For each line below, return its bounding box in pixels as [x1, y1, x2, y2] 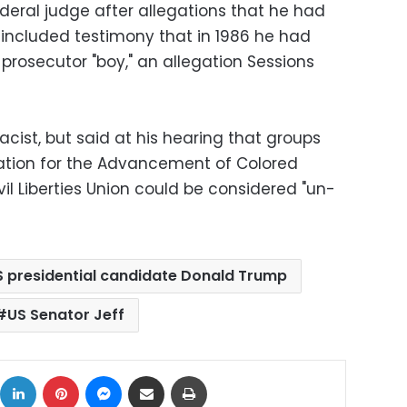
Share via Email [164, 366, 196, 384]
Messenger [121, 366, 189, 384]
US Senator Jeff [6, 304, 124, 326]
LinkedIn [35, 366, 84, 384]
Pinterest [78, 366, 131, 384]
